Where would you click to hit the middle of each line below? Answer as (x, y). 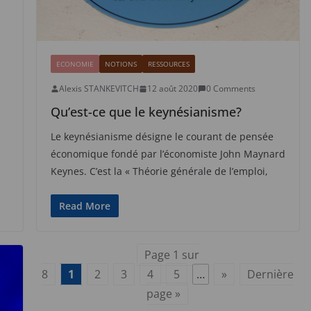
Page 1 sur (171, 255)
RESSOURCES (168, 64)
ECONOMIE (75, 64)
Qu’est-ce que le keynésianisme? (146, 112)
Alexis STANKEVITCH (99, 89)
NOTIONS (120, 64)
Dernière (271, 275)
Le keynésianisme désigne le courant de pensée (162, 137)
